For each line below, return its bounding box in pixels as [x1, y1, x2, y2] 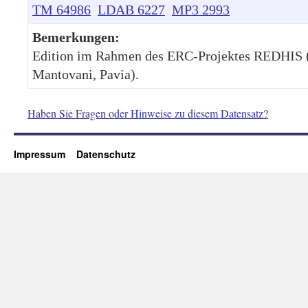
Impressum [14, 146, 76, 161]
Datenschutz [76, 146, 135, 161]
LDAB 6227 [98, 1, 165, 17]
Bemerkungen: [32, 29, 120, 45]
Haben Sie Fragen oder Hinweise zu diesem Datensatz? [27, 105, 268, 120]
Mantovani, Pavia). [32, 66, 139, 82]
